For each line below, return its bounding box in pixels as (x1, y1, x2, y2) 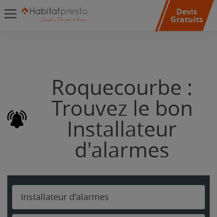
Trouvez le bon (51, 96, 193, 121)
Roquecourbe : (51, 76, 192, 100)
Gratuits (170, 14, 203, 25)
